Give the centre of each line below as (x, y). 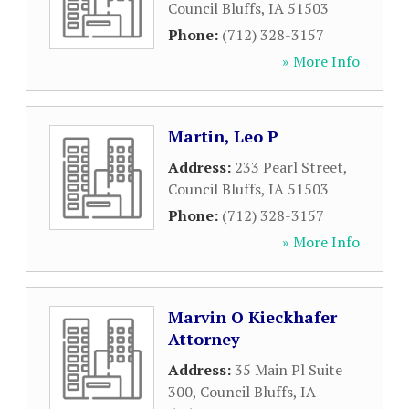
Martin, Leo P (223, 136)
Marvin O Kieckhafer (252, 317)
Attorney (204, 339)
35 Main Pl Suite (288, 370)
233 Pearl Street (289, 167)
